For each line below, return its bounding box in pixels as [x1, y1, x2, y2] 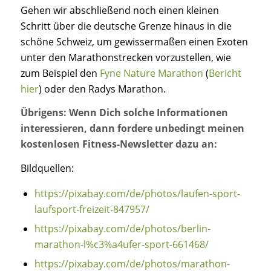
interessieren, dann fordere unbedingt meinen [20, 122, 244, 135]
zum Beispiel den [20, 66, 100, 80]
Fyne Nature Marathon [99, 66, 203, 80]
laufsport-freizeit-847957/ [34, 203, 149, 217]
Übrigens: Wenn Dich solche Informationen [20, 106, 228, 120]
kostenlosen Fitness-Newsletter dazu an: [20, 137, 217, 151]
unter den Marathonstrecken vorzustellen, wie [20, 50, 231, 64]
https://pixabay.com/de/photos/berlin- [34, 222, 211, 236]
